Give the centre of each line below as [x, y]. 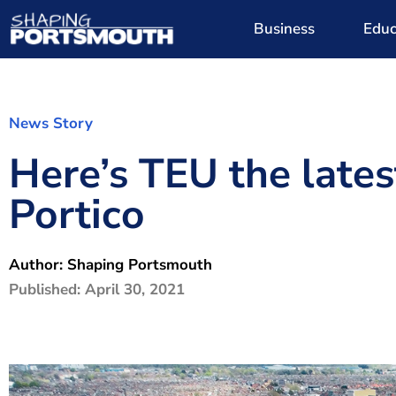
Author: [38, 265]
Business [285, 29]
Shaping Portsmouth [140, 265]
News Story [51, 123]
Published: [47, 289]
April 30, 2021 [135, 289]
